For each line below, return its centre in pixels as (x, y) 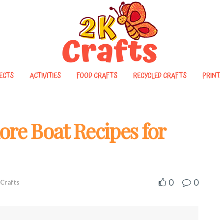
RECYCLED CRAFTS (160, 76)
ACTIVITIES (45, 76)
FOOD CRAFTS (97, 76)
